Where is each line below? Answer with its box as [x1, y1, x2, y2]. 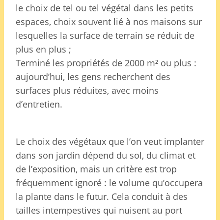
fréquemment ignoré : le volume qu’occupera [16, 176, 203, 189]
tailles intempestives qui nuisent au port [16, 204, 182, 216]
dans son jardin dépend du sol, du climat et [16, 149, 195, 161]
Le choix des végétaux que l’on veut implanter [16, 135, 204, 147]
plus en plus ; [16, 43, 71, 55]
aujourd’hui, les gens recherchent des [16, 70, 170, 82]
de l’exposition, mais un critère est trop [16, 163, 177, 175]
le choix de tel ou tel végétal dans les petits [16, 1, 193, 14]
